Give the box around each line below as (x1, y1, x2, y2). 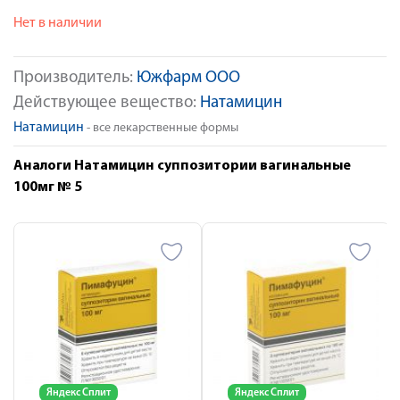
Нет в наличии (13, 16, 102, 30)
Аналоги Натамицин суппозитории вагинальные (13, 159, 351, 173)
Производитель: (13, 70, 137, 87)
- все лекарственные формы (84, 121, 238, 135)
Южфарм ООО (137, 70, 240, 87)
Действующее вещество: (13, 95, 200, 112)
